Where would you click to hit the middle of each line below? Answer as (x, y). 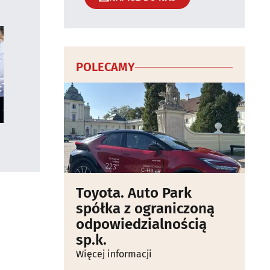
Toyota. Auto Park (134, 193)
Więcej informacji (114, 254)
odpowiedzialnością (141, 224)
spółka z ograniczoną (145, 209)
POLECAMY (105, 67)
